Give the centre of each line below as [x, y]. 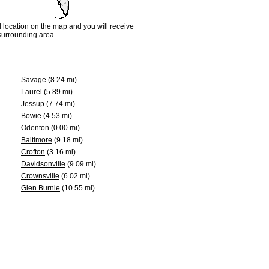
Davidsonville [43, 164]
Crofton [33, 152]
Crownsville [40, 176]
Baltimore [37, 140]
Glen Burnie [41, 188]
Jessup [33, 104]
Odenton [35, 128]
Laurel [32, 92]
